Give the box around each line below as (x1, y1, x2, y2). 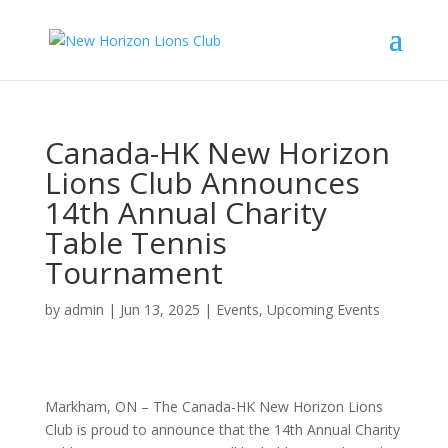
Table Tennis (44, 222, 227, 263)
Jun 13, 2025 (119, 300, 200, 319)
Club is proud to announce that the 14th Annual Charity (44, 420, 400, 439)
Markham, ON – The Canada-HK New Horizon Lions (44, 397, 383, 416)
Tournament (44, 252, 223, 293)
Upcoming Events (266, 300, 380, 319)
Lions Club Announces (44, 162, 360, 203)
